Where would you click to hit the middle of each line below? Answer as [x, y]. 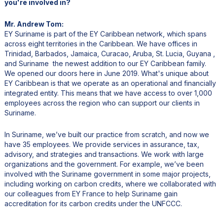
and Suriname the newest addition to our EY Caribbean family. [105, 64]
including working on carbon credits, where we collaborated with [110, 184]
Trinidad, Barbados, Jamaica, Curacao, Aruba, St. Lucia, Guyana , [110, 54]
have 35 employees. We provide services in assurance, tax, [102, 145]
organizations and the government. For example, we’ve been [104, 164]
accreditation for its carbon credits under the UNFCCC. [93, 204]
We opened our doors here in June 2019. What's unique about [106, 74]
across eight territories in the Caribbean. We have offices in [101, 44]
